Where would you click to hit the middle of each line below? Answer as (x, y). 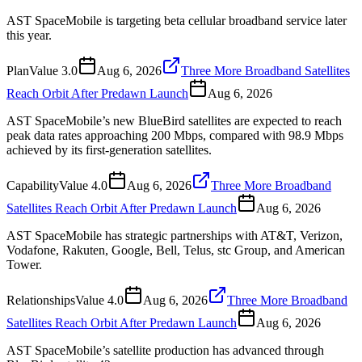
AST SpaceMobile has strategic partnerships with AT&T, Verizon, (175, 235)
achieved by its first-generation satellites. (109, 149)
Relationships (41, 300)
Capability (33, 185)
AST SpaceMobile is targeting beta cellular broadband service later (177, 20)
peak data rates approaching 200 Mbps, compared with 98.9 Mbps (175, 135)
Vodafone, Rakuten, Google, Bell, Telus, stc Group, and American (176, 250)
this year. (29, 35)
